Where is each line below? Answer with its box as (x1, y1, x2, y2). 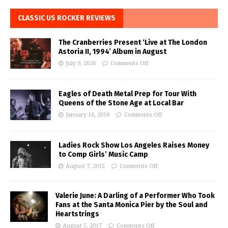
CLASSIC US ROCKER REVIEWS (18, 14, 116, 23)
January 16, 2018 (66, 111, 109, 119)
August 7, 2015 (66, 163, 105, 170)
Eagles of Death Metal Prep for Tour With (59, 90, 196, 99)
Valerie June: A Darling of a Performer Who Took (55, 191, 215, 201)
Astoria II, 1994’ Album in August (59, 47, 166, 56)
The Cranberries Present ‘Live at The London (59, 38, 207, 47)
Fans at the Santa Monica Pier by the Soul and (55, 201, 208, 210)
